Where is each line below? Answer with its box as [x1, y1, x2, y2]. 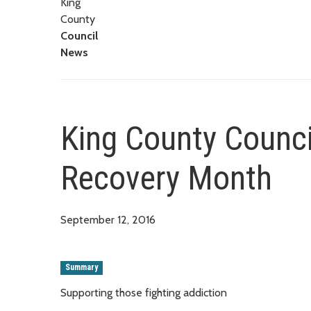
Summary [65, 262, 99, 273]
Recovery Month [60, 158, 272, 198]
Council [60, 28, 98, 42]
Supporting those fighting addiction [60, 285, 227, 299]
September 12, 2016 [60, 212, 155, 226]
